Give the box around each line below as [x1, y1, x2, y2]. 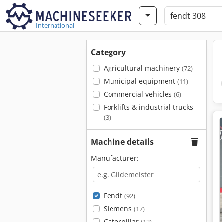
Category [91, 47, 126, 57]
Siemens [103, 204, 134, 213]
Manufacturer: [91, 153, 139, 163]
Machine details [91, 136, 154, 147]
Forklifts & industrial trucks [103, 102, 193, 111]
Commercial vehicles [103, 89, 174, 99]
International [36, 21, 74, 30]
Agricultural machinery [103, 63, 182, 73]
